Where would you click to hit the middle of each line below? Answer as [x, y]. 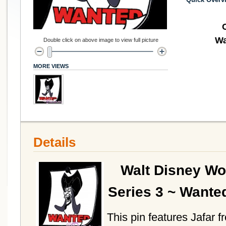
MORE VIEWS [51, 66]
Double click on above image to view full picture [101, 40]
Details [54, 142]
